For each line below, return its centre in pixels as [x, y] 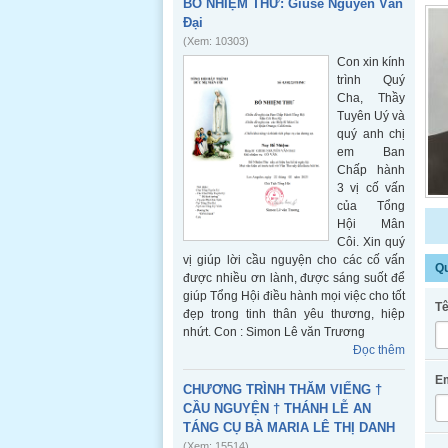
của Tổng [371, 206]
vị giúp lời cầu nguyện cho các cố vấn [294, 260]
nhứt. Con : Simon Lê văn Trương [274, 332]
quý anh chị [371, 134]
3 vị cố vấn [371, 188]
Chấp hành [371, 170]
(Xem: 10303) [216, 41]
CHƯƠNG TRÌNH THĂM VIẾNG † [282, 389]
